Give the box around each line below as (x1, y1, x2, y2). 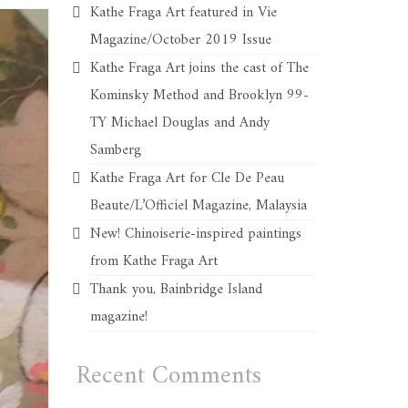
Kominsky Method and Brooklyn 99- (89, 83, 309, 108)
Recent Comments (76, 354, 261, 399)
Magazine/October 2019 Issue (89, 27, 271, 53)
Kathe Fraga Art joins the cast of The (89, 56, 309, 81)
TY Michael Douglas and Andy (89, 110, 270, 136)
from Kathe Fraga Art (89, 249, 218, 274)
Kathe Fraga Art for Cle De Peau (89, 166, 284, 191)
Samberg (89, 138, 141, 163)
